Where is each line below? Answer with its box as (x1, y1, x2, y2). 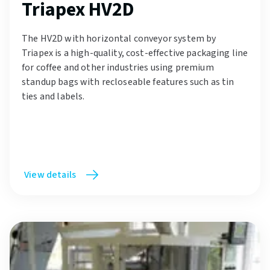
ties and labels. (22, 90, 85, 104)
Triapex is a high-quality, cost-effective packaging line (22, 46, 248, 60)
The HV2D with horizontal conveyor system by (22, 32, 216, 46)
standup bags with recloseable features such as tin (22, 75, 234, 89)
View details (24, 168, 77, 182)
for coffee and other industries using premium (22, 61, 214, 75)
